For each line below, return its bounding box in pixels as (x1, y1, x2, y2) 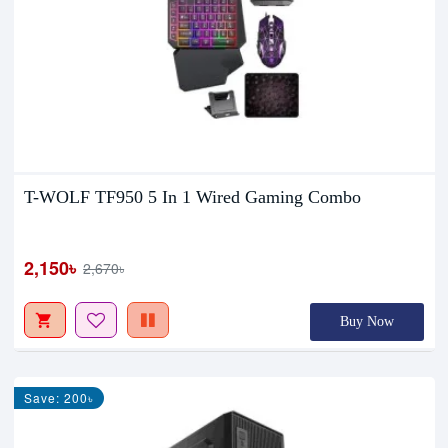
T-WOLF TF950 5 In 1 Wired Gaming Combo (24, 186, 362, 207)
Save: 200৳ (24, 388, 95, 406)
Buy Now (340, 313, 395, 329)
